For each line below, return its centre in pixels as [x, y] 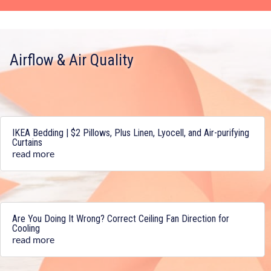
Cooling [26, 228]
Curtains [27, 143]
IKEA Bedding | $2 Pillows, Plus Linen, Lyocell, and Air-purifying [131, 133]
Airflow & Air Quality [72, 60]
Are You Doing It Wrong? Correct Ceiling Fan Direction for [121, 218]
